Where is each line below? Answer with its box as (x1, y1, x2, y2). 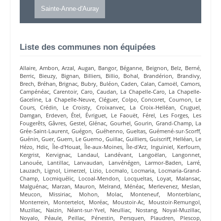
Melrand (99, 183, 120, 190)
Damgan (20, 111, 41, 119)
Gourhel (110, 119, 131, 127)
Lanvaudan (74, 159, 103, 167)
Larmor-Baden (145, 159, 182, 167)
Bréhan (37, 80, 56, 88)
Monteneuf (130, 190, 159, 198)
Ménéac (124, 183, 144, 190)
